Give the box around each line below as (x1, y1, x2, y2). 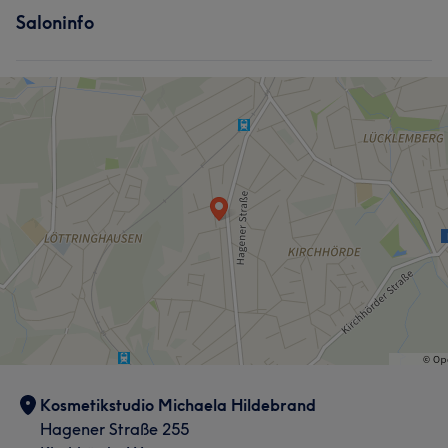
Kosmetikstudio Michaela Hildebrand (40, 395, 316, 415)
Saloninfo (16, 11, 94, 34)
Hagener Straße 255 (40, 419, 189, 439)
